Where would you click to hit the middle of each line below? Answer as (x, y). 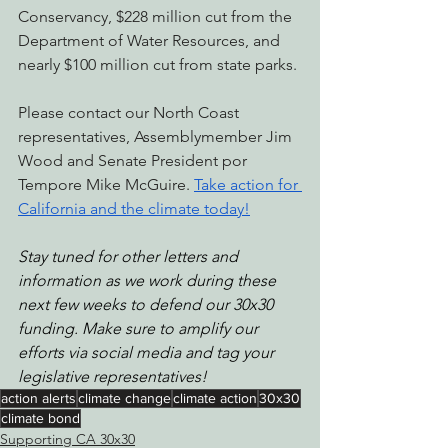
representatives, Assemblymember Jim (157, 136)
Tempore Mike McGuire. (106, 184)
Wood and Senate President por (134, 160)
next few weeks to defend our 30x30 (147, 304)
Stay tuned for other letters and (130, 256)
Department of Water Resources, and (151, 40)
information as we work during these (149, 280)
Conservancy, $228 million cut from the (157, 16)
